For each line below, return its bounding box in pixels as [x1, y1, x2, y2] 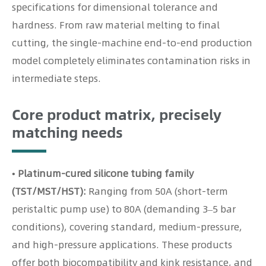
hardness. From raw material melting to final [12, 18, 220, 31]
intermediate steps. [12, 72, 101, 85]
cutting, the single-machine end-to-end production [12, 36, 252, 49]
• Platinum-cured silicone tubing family [12, 167, 194, 180]
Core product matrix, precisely [12, 103, 221, 125]
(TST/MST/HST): [12, 185, 86, 198]
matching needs [12, 121, 123, 143]
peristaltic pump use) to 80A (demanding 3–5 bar [12, 202, 236, 216]
